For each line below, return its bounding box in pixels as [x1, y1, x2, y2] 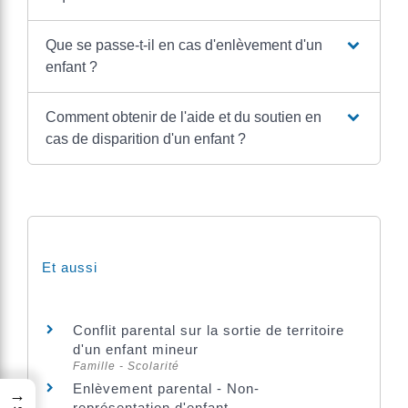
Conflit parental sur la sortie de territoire [73, 322, 344, 338]
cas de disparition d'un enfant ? [45, 131, 246, 147]
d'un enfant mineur [73, 342, 199, 357]
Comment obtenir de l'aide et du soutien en [45, 109, 321, 125]
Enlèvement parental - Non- [73, 381, 260, 396]
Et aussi [42, 260, 97, 275]
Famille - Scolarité [73, 360, 179, 372]
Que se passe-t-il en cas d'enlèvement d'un [45, 37, 322, 53]
